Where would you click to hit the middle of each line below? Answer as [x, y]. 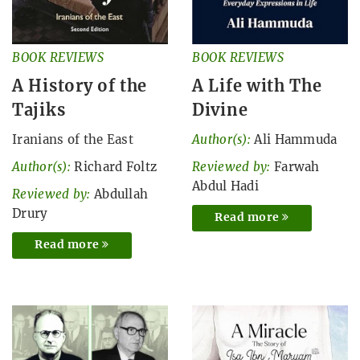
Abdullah [121, 194]
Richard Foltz [116, 167]
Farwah [297, 167]
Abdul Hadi [226, 186]
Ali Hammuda [296, 140]
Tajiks [39, 110]
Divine [220, 110]
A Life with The [257, 86]
